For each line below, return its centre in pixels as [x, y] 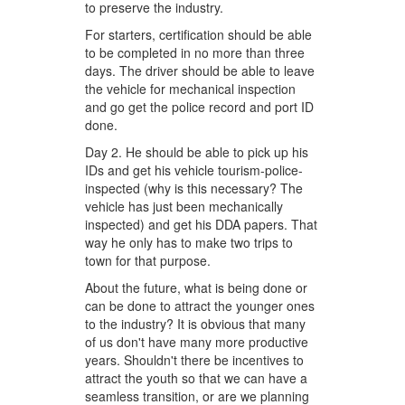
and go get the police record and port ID [200, 107]
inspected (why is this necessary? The [194, 188]
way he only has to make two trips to [189, 243]
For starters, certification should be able [199, 35]
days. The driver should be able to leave [200, 71]
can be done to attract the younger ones [200, 306]
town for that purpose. [148, 261]
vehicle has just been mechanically [184, 207]
